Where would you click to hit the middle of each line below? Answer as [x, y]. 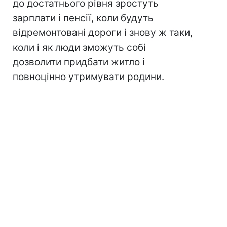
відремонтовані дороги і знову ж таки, [103, 33]
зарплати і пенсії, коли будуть [83, 18]
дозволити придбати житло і [79, 62]
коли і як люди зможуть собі [79, 48]
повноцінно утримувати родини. [88, 77]
